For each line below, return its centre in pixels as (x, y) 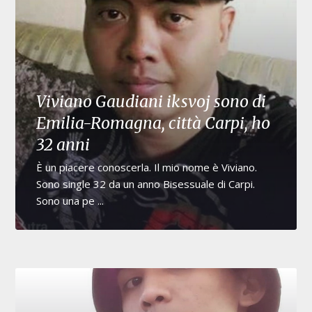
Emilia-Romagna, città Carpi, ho (154, 123)
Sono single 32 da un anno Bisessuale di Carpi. (146, 184)
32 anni (63, 144)
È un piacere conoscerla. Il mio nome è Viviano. (147, 167)
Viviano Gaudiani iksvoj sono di (151, 101)
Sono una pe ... (70, 200)
